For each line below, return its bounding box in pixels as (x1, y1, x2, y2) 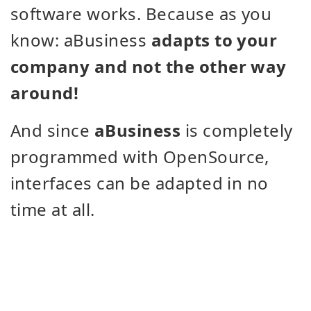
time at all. (10, 198, 95, 221)
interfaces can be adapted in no (10, 171, 269, 194)
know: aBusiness (10, 28, 151, 51)
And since (10, 119, 94, 142)
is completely (180, 119, 293, 142)
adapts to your (151, 28, 278, 51)
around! (10, 81, 79, 104)
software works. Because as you (10, 2, 272, 25)
